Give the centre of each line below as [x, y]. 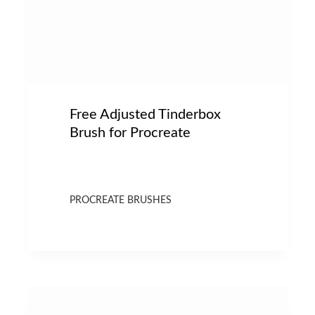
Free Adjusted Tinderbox [146, 114]
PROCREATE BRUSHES [121, 200]
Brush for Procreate [130, 133]
